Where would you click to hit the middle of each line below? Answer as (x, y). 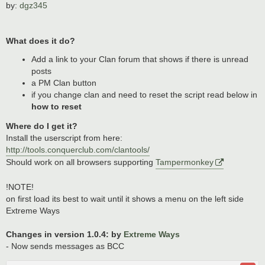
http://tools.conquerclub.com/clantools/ (78, 149)
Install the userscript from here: (64, 138)
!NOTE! (20, 187)
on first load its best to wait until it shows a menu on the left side (125, 199)
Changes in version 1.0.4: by (65, 235)
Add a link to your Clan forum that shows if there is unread (140, 59)
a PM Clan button (64, 83)
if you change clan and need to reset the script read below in (144, 95)
